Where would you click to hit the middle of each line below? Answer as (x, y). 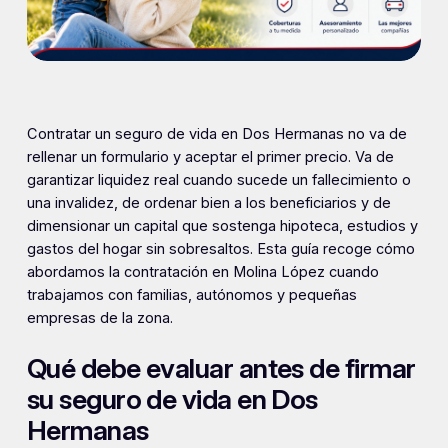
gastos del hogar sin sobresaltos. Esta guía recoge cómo (220, 249)
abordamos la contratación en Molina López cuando (202, 272)
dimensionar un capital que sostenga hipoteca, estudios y (222, 226)
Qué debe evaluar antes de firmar (221, 368)
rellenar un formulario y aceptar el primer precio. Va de (210, 157)
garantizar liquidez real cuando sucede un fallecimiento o (218, 180)
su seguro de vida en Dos (172, 399)
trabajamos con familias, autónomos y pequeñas (191, 295)
